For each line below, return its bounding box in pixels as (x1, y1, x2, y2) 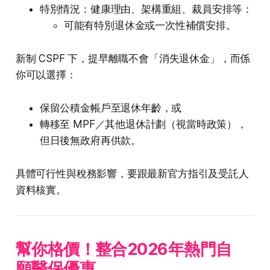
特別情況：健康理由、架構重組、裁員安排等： (39, 3, 253, 16)
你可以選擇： (15, 69, 77, 81)
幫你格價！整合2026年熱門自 (15, 239, 232, 260)
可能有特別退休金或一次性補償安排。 (63, 19, 236, 32)
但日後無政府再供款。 (39, 134, 142, 147)
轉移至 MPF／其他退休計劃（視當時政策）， (39, 118, 247, 131)
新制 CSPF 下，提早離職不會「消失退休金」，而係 (15, 52, 251, 65)
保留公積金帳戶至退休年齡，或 (39, 102, 182, 115)
